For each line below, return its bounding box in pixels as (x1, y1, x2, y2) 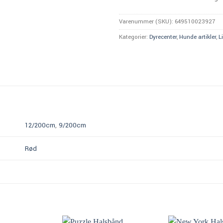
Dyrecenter (149, 32, 177, 41)
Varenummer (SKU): (119, 17, 175, 26)
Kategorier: (119, 32, 149, 41)
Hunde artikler (179, 32, 216, 41)
